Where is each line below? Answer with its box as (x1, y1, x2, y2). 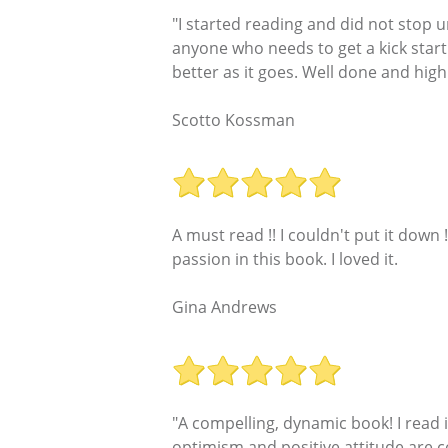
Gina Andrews (172, 296, 277, 319)
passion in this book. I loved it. (172, 248, 398, 271)
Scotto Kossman (172, 108, 295, 131)
